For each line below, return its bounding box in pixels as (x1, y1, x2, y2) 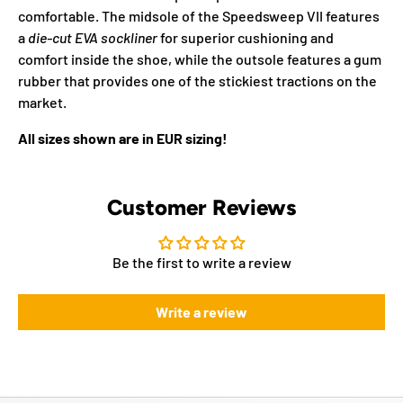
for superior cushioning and (157, 28, 334, 46)
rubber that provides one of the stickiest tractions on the (18, 71, 377, 89)
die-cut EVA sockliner (28, 28, 157, 46)
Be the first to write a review (112, 253, 291, 271)
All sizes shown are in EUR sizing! (18, 129, 228, 147)
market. (18, 93, 67, 111)
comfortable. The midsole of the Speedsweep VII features (18, 6, 380, 24)
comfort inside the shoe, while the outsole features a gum (18, 49, 381, 67)
